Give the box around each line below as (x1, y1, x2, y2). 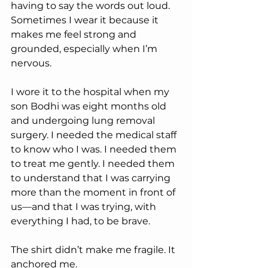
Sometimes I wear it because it (11, 14, 161, 26)
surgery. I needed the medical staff (11, 129, 179, 141)
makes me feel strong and (11, 28, 139, 40)
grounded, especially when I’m (11, 42, 160, 54)
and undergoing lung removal (11, 114, 157, 126)
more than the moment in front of (11, 186, 178, 198)
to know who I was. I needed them (11, 143, 179, 155)
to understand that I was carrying (11, 172, 173, 184)
